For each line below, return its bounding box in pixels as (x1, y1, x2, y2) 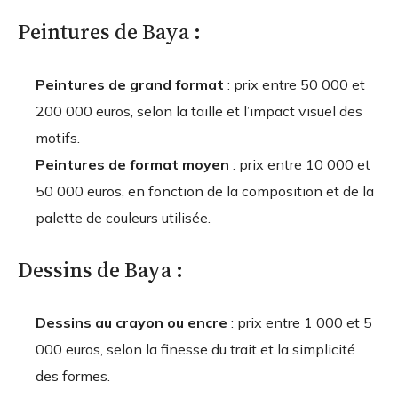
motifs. (36, 129, 80, 147)
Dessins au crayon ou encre (36, 314, 227, 332)
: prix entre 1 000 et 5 (227, 314, 372, 332)
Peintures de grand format (36, 76, 224, 94)
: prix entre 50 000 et (224, 76, 365, 94)
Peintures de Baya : (18, 17, 201, 47)
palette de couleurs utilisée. (36, 209, 211, 227)
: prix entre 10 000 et (229, 155, 370, 174)
